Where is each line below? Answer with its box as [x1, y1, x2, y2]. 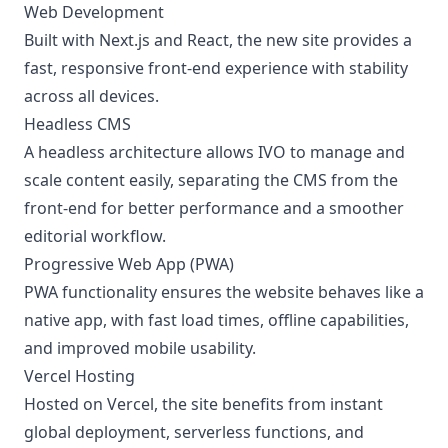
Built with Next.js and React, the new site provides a [24, 29, 412, 51]
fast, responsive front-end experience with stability [24, 57, 408, 79]
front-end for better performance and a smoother [24, 197, 404, 219]
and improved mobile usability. [24, 337, 256, 359]
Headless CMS [24, 113, 131, 135]
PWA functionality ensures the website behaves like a [24, 281, 424, 303]
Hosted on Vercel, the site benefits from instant [24, 393, 383, 415]
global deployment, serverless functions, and [24, 421, 364, 443]
